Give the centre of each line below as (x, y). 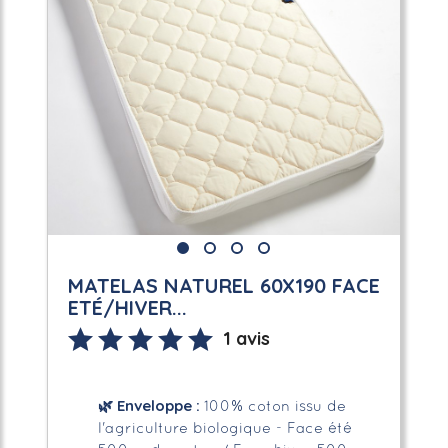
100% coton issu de (274, 406)
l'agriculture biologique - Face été (224, 428)
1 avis (246, 338)
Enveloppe (152, 405)
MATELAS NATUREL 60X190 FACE (223, 285)
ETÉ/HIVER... (127, 307)
